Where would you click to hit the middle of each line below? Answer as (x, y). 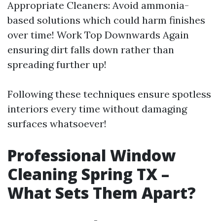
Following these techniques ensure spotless (109, 94)
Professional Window (92, 155)
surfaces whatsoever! (57, 124)
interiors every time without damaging (97, 109)
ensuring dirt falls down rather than (91, 50)
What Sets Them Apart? (102, 193)
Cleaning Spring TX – (88, 174)
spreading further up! (57, 64)
